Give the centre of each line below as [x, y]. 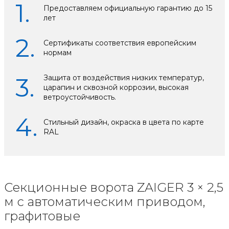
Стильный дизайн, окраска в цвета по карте [123, 122]
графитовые [42, 216]
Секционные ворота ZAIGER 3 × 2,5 [114, 188]
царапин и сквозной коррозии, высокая [116, 88]
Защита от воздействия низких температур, [123, 78]
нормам [57, 53]
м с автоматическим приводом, [105, 202]
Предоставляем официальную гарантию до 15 [128, 8]
